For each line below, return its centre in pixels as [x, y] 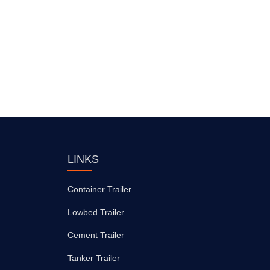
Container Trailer [99, 189]
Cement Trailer [96, 235]
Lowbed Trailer [96, 212]
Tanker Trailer [94, 258]
